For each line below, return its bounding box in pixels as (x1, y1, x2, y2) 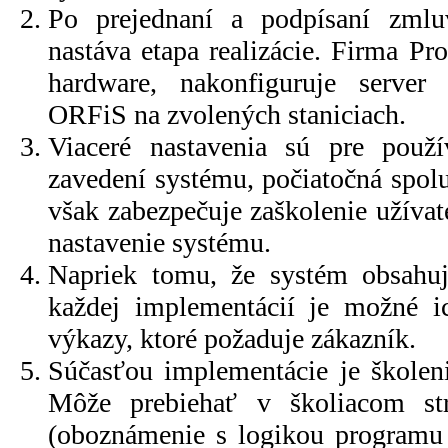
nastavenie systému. (48, 226, 271, 258)
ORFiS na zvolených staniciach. (48, 98, 406, 130)
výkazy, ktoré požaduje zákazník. (48, 322, 416, 354)
